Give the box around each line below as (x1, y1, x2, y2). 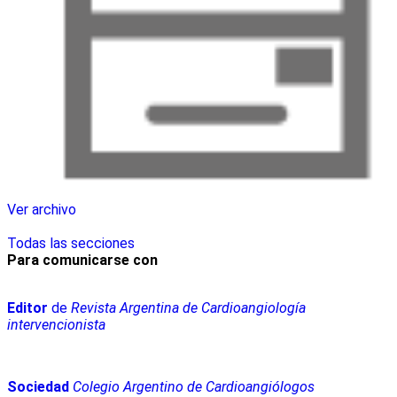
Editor (7, 300, 48, 317)
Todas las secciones (7, 235, 135, 253)
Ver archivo (7, 201, 76, 219)
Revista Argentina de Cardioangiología (67, 300, 306, 317)
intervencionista (7, 316, 105, 334)
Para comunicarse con (7, 252, 158, 269)
